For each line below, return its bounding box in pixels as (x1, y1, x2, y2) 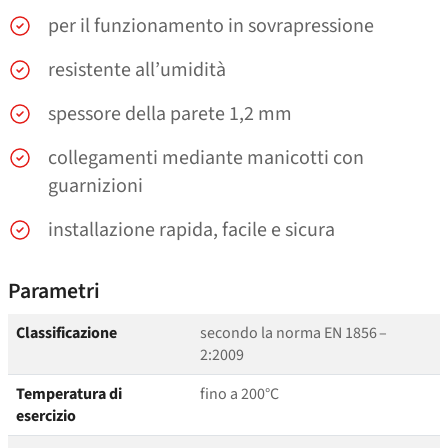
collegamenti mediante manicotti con (48, 144, 364, 173)
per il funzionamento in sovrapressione (48, 12, 374, 41)
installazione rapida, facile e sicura (48, 216, 335, 245)
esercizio (16, 405, 76, 428)
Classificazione (16, 322, 117, 345)
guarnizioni (48, 172, 143, 201)
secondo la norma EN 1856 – (200, 322, 389, 345)
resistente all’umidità (48, 56, 226, 85)
